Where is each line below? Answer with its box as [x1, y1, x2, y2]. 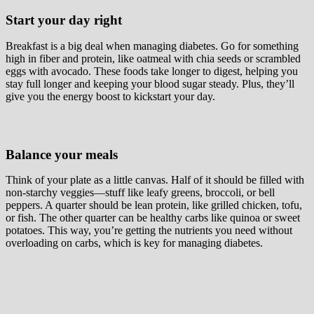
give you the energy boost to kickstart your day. [6, 90, 215, 102]
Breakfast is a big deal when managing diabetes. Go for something [6, 39, 299, 52]
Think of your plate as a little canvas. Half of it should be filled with [6, 174, 304, 186]
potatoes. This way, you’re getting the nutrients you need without [6, 224, 292, 237]
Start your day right [6, 13, 122, 28]
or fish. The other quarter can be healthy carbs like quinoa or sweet [6, 212, 300, 224]
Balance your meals [6, 146, 118, 162]
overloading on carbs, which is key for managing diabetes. [6, 237, 263, 250]
